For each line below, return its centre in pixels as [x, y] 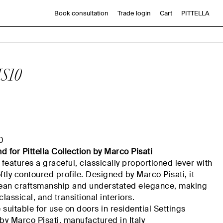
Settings [169, 209]
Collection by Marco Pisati [101, 152]
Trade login [134, 13]
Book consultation [81, 13]
